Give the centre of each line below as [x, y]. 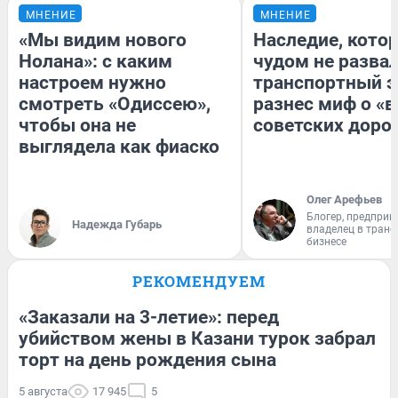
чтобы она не [77, 125]
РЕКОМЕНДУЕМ [199, 281]
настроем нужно [92, 82]
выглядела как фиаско [119, 146]
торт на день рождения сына [147, 359]
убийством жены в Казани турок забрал [197, 338]
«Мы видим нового [103, 40]
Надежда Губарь [117, 224]
